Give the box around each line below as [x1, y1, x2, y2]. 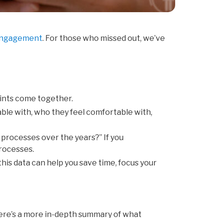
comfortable [86, 108, 134, 117]
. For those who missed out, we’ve [42, 34, 165, 43]
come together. [15, 94, 74, 104]
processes [1, 133, 41, 143]
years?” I [75, 133, 106, 143]
